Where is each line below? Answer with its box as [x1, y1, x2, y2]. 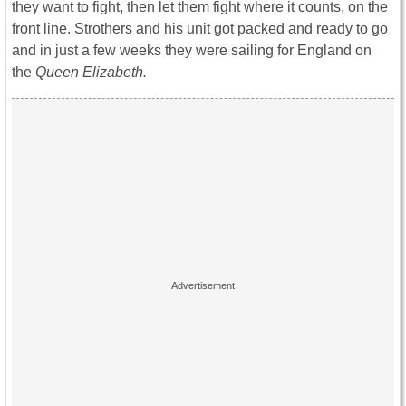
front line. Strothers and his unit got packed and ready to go [12, 21, 388, 37]
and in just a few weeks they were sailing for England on [12, 43, 372, 59]
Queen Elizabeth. [35, 64, 147, 81]
